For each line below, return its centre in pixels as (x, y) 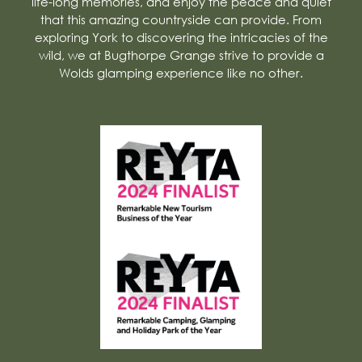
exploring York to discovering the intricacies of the (181, 37)
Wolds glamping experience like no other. (181, 72)
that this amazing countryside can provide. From (181, 19)
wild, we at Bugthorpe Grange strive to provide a (181, 55)
